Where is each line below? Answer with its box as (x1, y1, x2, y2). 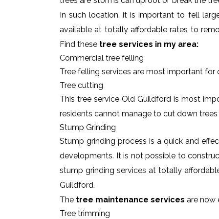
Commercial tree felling (60, 53, 144, 63)
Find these (60, 40, 99, 49)
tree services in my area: (99, 40, 198, 49)
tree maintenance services (76, 195, 185, 204)
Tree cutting (60, 81, 103, 90)
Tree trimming (60, 209, 110, 218)
